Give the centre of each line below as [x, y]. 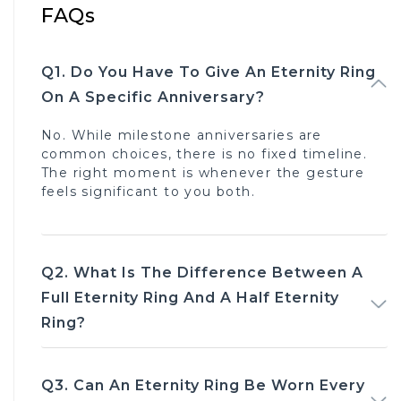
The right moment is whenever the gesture [203, 172]
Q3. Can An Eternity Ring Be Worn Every [203, 385]
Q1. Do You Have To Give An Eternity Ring [209, 72]
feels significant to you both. [148, 191]
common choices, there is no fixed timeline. [205, 154]
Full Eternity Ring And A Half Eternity [190, 297]
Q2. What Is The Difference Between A [202, 272]
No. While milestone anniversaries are [182, 135]
